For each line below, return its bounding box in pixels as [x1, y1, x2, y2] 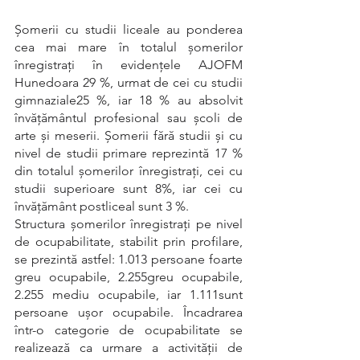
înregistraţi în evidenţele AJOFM [14, 57, 243, 72]
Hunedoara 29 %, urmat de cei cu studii [14, 75, 243, 90]
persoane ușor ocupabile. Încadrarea [14, 305, 243, 320]
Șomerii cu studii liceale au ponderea [14, 22, 243, 37]
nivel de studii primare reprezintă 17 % [14, 145, 243, 161]
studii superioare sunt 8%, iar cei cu [14, 181, 243, 196]
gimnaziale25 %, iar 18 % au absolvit [14, 92, 243, 108]
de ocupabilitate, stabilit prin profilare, [14, 234, 243, 249]
